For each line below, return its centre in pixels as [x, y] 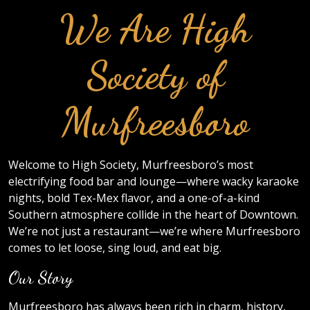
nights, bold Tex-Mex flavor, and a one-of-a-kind [134, 198]
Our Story [40, 278]
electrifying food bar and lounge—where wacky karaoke [154, 182]
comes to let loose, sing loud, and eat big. [115, 248]
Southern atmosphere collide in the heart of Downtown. [153, 215]
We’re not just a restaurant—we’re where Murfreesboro [154, 231]
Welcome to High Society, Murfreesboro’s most [131, 165]
